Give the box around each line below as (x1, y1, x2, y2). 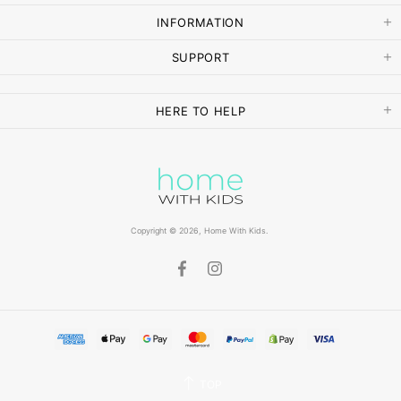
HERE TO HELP (155, 104, 246, 118)
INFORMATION (157, 15, 244, 30)
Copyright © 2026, (131, 226, 204, 236)
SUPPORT (171, 50, 230, 64)
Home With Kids (204, 226, 266, 236)
